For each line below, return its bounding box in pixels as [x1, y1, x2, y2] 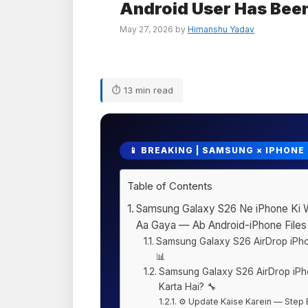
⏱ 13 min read [112, 85, 173, 96]
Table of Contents [127, 179, 212, 193]
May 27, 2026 [120, 24, 173, 35]
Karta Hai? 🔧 [158, 281, 217, 293]
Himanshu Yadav [188, 24, 254, 35]
